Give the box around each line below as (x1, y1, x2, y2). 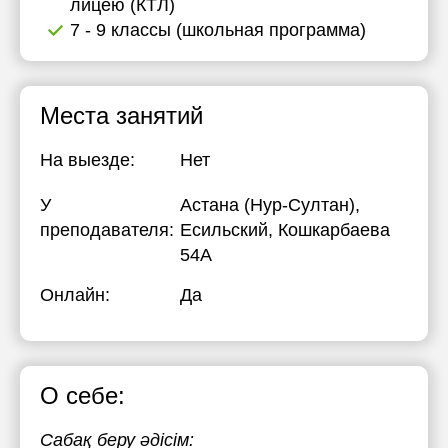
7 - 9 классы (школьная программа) (70, 20, 366, 40)
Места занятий (40, 102, 203, 129)
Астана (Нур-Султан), (180, 195, 360, 215)
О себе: (40, 382, 125, 409)
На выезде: (40, 150, 135, 170)
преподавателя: (40, 220, 174, 240)
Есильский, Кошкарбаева (180, 220, 390, 240)
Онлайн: (40, 285, 110, 305)
